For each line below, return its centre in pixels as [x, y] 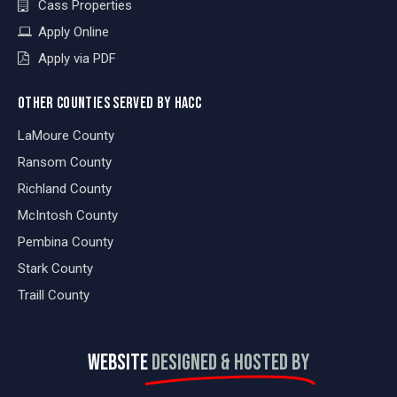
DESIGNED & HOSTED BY [230, 363]
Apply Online [73, 32]
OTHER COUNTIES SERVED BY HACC [110, 104]
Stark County [55, 269]
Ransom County [65, 163]
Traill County [54, 296]
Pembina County [66, 242]
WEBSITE [118, 363]
